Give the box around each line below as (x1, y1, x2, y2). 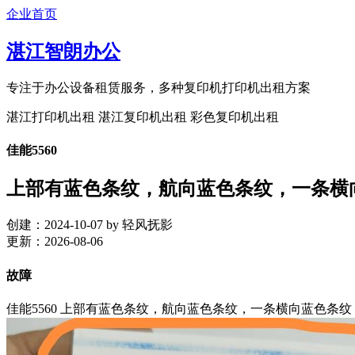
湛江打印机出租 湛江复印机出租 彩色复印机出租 (6, 109, 279, 124)
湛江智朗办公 (6, 40, 120, 62)
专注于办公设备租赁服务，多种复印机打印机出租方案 (6, 80, 311, 94)
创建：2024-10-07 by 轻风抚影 (6, 218, 173, 232)
